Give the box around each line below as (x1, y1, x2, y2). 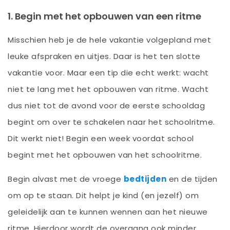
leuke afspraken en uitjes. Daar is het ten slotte (8, 50, 201, 62)
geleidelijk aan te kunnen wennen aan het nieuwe (8, 206, 208, 217)
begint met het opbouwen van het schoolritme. (8, 149, 202, 160)
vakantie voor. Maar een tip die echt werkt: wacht (8, 67, 209, 78)
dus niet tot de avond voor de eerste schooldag (8, 100, 205, 111)
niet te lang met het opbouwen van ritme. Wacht (8, 83, 208, 94)
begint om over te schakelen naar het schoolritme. (8, 116, 215, 127)
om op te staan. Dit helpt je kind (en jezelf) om (8, 189, 199, 201)
